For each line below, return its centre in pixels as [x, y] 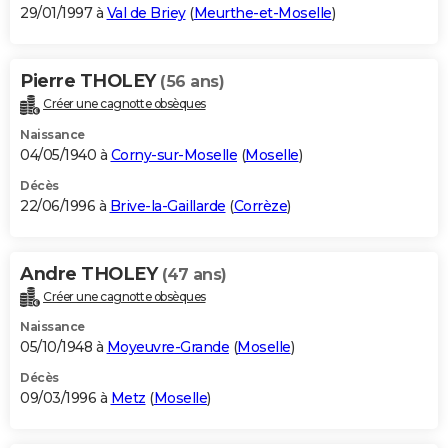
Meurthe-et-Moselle [262, 12]
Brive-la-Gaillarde [167, 205]
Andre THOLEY [91, 273]
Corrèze [260, 205]
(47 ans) [194, 274]
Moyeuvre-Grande [167, 347]
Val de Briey [146, 12]
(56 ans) [192, 81]
